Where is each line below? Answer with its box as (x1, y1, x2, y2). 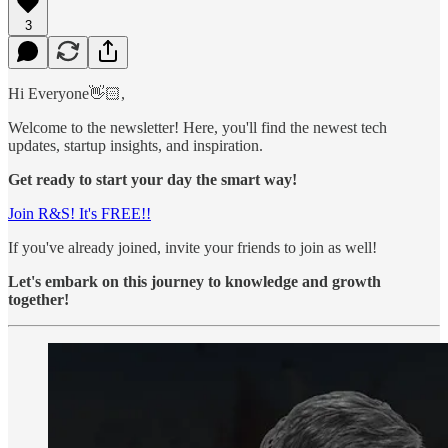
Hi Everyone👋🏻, (8, 84, 125, 102)
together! (8, 290, 69, 308)
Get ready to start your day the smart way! (8, 170, 297, 188)
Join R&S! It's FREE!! (8, 204, 151, 222)
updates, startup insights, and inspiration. (8, 136, 263, 154)
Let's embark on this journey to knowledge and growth (8, 272, 381, 290)
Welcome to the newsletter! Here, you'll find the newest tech (8, 118, 387, 136)
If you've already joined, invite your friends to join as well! (8, 238, 377, 256)
